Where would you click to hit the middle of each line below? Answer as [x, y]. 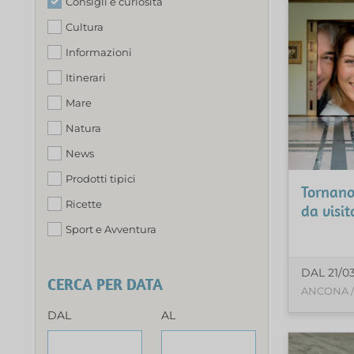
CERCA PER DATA [105, 284]
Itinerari [86, 77]
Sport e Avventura [111, 229]
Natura [83, 128]
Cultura [85, 26]
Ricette [84, 203]
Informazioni [99, 52]
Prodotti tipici [101, 178]
